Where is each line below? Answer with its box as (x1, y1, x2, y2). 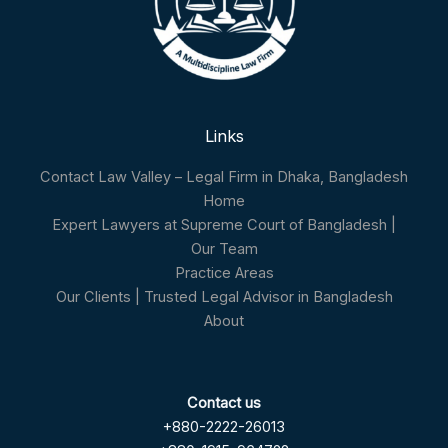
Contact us (187, 393, 261, 412)
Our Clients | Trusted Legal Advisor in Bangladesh (55, 287, 393, 306)
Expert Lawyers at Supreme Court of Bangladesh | (52, 215, 396, 234)
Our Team (190, 239, 258, 258)
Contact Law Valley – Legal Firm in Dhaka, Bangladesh (40, 167, 408, 186)
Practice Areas (174, 263, 274, 282)
